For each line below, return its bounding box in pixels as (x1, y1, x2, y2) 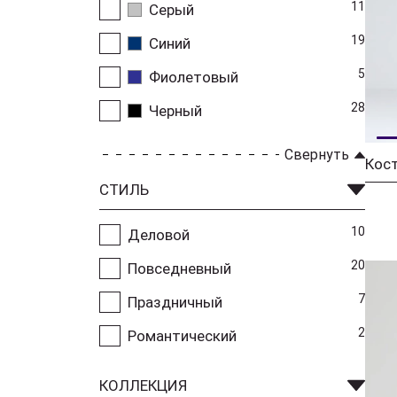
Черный (149, 101, 202, 120)
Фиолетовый (149, 67, 238, 86)
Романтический (128, 326, 237, 345)
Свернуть (284, 145, 349, 163)
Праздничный (128, 292, 222, 311)
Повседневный (128, 259, 231, 277)
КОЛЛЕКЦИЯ (99, 376, 187, 394)
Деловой (128, 225, 190, 244)
